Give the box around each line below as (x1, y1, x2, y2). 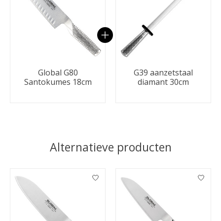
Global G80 (37, 67, 78, 78)
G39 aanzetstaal (134, 67, 193, 78)
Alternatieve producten (49, 139, 172, 155)
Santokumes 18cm (24, 76, 92, 87)
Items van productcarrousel (10, 168, 112, 179)
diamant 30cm (138, 76, 189, 87)
